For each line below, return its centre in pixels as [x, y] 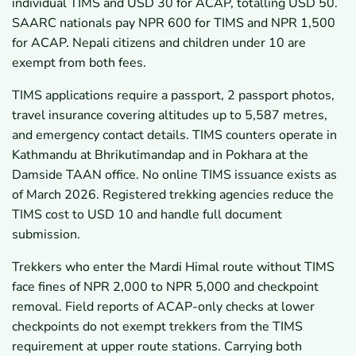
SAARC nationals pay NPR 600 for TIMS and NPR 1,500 [174, 23]
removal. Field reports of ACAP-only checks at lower [163, 306]
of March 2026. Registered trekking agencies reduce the [173, 194]
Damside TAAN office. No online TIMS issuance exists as [174, 174]
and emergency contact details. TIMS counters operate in [174, 135]
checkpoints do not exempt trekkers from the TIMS [157, 326]
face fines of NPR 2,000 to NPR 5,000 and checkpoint [165, 286]
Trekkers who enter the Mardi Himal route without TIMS [173, 267]
